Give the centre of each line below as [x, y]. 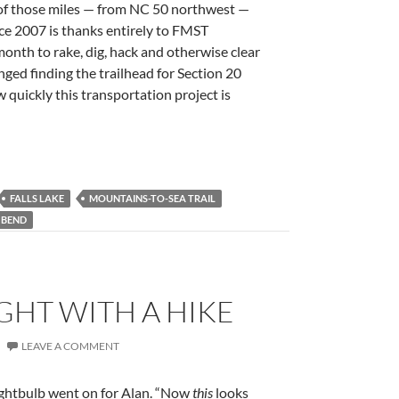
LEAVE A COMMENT [70, 346]
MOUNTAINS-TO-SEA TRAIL [152, 198]
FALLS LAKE [37, 198]
